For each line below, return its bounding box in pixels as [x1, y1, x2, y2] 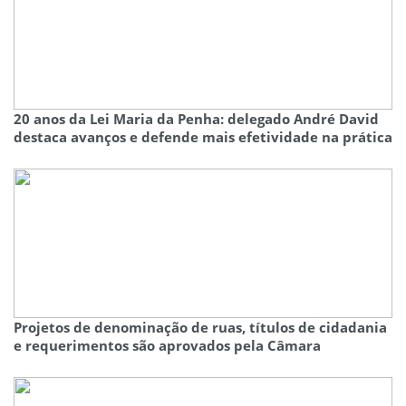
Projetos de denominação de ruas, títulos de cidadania [14, 318, 387, 337]
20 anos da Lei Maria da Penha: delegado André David [14, 110, 379, 129]
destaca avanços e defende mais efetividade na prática [14, 128, 392, 147]
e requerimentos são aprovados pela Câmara [14, 336, 321, 355]
